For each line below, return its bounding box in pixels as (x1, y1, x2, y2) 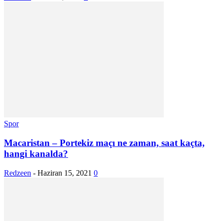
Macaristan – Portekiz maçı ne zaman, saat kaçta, (4, 138, 205, 148)
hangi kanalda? (4, 148, 68, 159)
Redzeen (4, 168, 31, 177)
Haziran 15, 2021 (37, 168, 92, 177)
